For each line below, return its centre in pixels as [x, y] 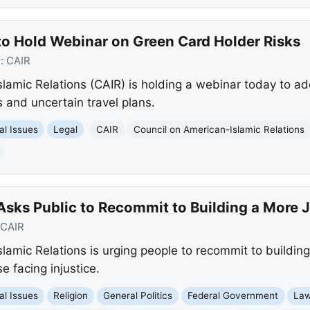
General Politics [138, 296]
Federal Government [233, 296]
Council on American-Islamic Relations [219, 129]
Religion [71, 296]
